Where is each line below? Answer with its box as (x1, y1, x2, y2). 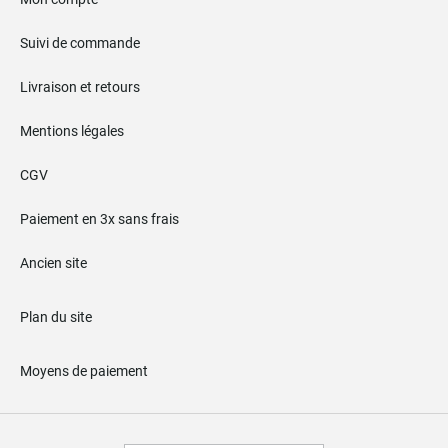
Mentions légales (20, 123, 124, 139)
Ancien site (20, 255, 87, 271)
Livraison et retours (20, 79, 140, 95)
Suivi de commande (20, 35, 140, 51)
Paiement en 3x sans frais (20, 211, 179, 227)
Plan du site (20, 309, 92, 325)
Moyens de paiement (20, 363, 148, 379)
